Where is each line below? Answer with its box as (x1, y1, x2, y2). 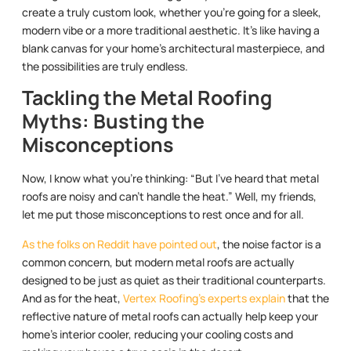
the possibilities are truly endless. (22, 58, 188, 74)
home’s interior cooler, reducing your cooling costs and (22, 326, 293, 342)
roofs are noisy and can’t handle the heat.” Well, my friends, (22, 189, 317, 204)
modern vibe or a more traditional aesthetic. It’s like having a (22, 22, 320, 38)
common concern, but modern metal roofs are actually (22, 254, 295, 270)
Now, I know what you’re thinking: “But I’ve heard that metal (22, 171, 319, 186)
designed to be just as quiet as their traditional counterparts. (22, 272, 326, 288)
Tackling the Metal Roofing (22, 84, 272, 112)
